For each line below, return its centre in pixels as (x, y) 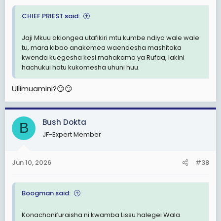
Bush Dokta (64, 122)
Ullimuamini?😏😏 (42, 88)
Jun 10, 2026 (32, 163)
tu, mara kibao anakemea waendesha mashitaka (102, 48)
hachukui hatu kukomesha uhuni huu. (81, 67)
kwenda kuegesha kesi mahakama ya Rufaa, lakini (103, 57)
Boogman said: (46, 193)
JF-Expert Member (72, 134)
